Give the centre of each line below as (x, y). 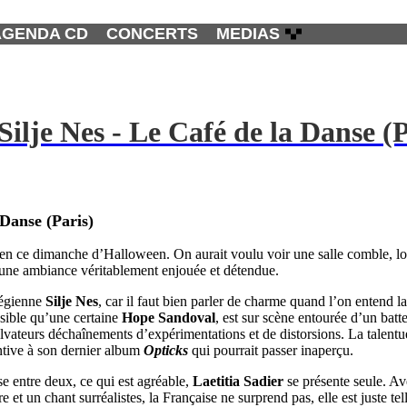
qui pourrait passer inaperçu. (273, 351)
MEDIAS (248, 34)
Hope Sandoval (169, 318)
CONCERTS (152, 34)
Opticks (166, 351)
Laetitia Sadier (238, 382)
